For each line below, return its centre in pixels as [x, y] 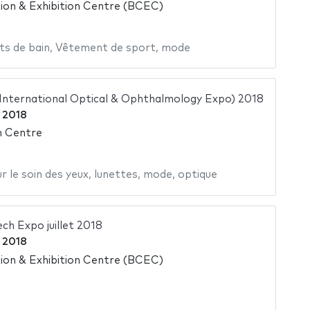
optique [197, 175]
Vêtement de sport [105, 48]
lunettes [116, 175]
